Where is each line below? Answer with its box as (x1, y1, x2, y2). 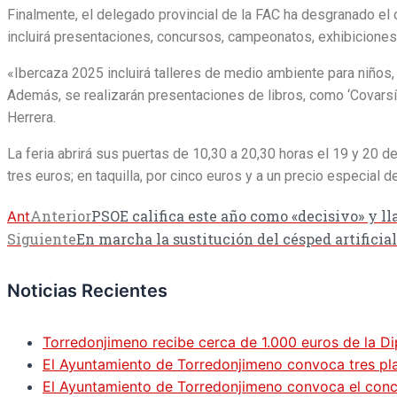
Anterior (30, 206, 91, 225)
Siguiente (7, 230, 76, 248)
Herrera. (7, 109, 56, 126)
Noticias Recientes (7, 280, 167, 302)
